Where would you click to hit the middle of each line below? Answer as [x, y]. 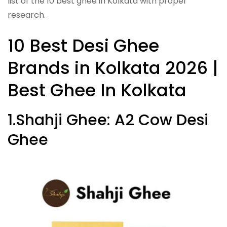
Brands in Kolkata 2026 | [113, 68]
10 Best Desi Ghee [83, 45]
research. [27, 15]
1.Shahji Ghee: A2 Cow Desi [108, 120]
